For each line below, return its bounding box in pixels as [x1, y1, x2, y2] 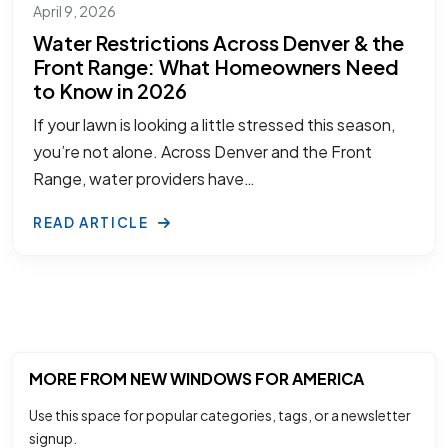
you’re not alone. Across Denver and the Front [33, 141, 372, 163]
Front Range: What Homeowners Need [33, 54, 399, 80]
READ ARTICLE [33, 214, 153, 232]
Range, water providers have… [33, 168, 255, 190]
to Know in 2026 [33, 78, 187, 104]
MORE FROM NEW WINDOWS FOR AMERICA [29, 368, 365, 390]
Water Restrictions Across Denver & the [33, 30, 405, 56]
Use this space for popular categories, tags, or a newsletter [29, 406, 411, 425]
